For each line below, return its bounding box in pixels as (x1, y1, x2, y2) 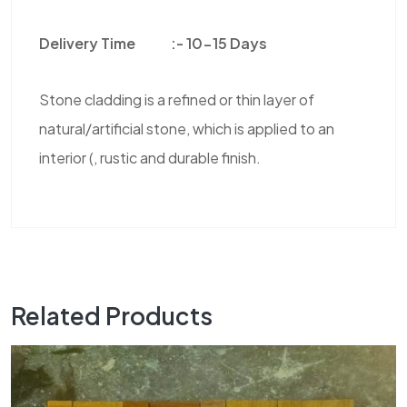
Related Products (11, 301, 213, 331)
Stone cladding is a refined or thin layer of (39, 90, 314, 109)
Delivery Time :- (39, 34, 186, 53)
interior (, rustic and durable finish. (39, 148, 261, 167)
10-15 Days (186, 34, 267, 53)
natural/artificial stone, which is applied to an (39, 119, 334, 138)
